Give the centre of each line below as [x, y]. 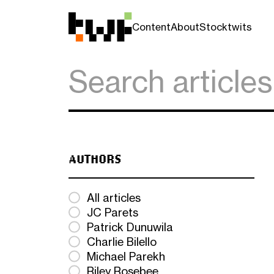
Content [152, 27]
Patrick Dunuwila [130, 227]
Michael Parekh [126, 256]
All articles [114, 198]
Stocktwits [226, 27]
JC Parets [113, 212]
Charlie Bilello [122, 242]
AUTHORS [95, 159]
